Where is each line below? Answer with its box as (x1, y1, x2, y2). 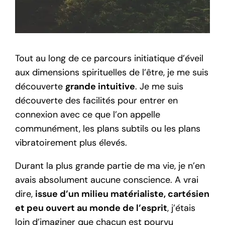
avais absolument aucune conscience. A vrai (15, 173, 199, 186)
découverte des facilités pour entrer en (15, 94, 178, 106)
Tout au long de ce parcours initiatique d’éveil (15, 52, 204, 64)
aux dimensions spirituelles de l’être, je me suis (15, 66, 209, 78)
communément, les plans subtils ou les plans (15, 122, 201, 135)
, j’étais (167, 201, 196, 214)
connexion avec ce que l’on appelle (15, 108, 161, 121)
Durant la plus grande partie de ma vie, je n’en (15, 159, 205, 172)
